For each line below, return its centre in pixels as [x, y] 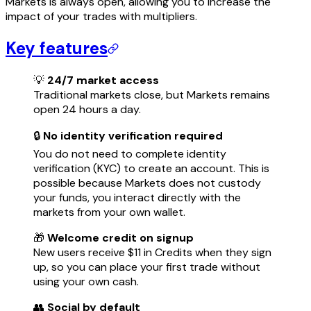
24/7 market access [103, 80]
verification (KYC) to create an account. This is [151, 168]
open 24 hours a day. [87, 109]
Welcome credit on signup [119, 237]
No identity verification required [133, 135]
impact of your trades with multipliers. [101, 16]
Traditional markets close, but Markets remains [152, 94]
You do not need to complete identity [130, 153]
